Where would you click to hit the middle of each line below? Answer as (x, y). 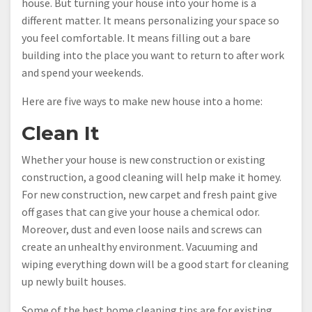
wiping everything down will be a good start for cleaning (155, 264)
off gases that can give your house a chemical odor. (141, 211)
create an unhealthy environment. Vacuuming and (140, 246)
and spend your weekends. (83, 72)
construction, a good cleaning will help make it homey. (151, 177)
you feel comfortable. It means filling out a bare (136, 37)
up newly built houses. (74, 281)
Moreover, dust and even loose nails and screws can (142, 229)
